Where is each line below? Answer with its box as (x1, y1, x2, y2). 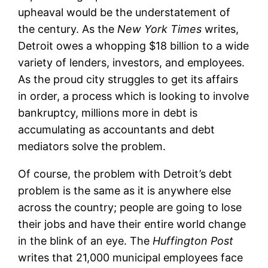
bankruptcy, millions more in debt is (18, 106, 198, 119)
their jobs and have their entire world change (18, 217, 246, 230)
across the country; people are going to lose (18, 200, 242, 214)
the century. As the (18, 22, 118, 35)
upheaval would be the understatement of (18, 5, 231, 19)
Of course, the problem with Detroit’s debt (18, 167, 233, 180)
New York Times (117, 22, 202, 35)
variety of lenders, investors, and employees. (18, 56, 245, 69)
